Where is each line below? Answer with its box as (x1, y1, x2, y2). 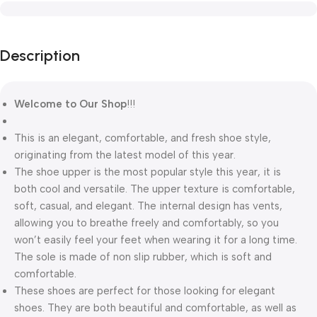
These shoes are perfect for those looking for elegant (14, 284, 275, 298)
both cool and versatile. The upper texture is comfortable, (14, 183, 295, 196)
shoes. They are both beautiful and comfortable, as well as (14, 301, 296, 315)
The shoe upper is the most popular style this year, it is (14, 166, 281, 179)
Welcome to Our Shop (14, 98, 127, 111)
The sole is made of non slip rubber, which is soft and (14, 250, 272, 264)
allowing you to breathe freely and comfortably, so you (14, 217, 279, 230)
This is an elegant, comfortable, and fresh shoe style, (14, 132, 271, 145)
